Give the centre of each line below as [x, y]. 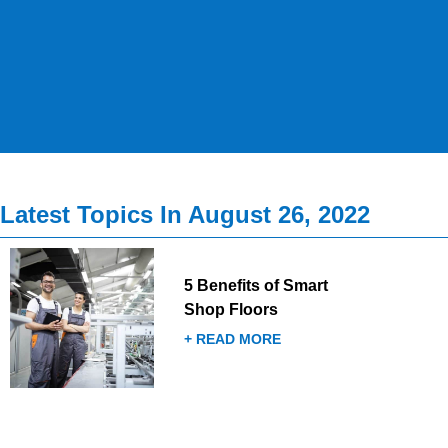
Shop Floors [230, 309]
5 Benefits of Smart [255, 285]
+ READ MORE [232, 339]
